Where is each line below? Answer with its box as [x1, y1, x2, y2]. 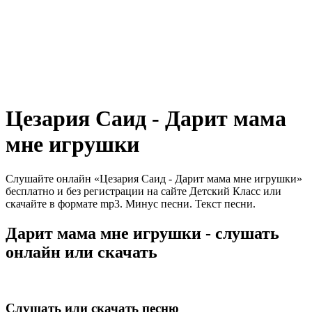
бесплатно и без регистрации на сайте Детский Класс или [6, 185, 281, 197]
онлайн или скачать [6, 242, 157, 261]
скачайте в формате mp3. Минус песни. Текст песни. [6, 197, 256, 210]
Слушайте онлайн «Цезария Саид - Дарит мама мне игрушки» [6, 172, 302, 185]
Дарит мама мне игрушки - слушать [6, 224, 279, 242]
